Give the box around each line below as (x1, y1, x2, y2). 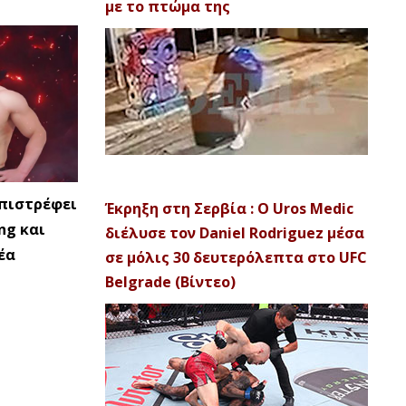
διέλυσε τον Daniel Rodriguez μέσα (105, 223, 364, 243)
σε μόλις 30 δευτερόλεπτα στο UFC (105, 247, 367, 267)
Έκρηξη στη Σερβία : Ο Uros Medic (105, 198, 353, 218)
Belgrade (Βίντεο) (105, 272, 236, 292)
